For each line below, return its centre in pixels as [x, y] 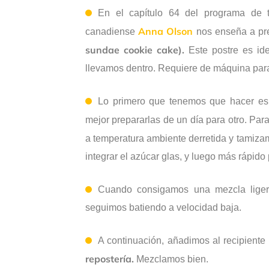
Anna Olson [166, 32]
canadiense [112, 32]
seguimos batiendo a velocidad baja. [163, 208]
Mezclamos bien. [171, 259]
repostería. [110, 259]
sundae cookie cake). [135, 50]
